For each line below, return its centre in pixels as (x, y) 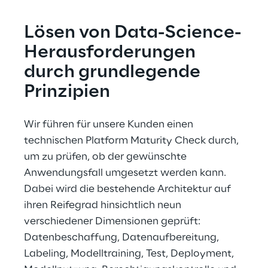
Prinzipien (67, 92)
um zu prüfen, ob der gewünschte (106, 157)
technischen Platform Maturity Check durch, (133, 141)
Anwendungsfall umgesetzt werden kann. (126, 173)
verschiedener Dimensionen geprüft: (113, 221)
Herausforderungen (112, 53)
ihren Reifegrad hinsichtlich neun (104, 205)
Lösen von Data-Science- (133, 33)
